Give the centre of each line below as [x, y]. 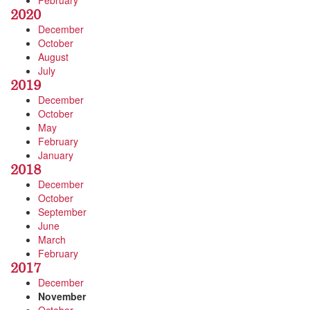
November [62, 296]
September [62, 212]
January [56, 155]
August [53, 57]
